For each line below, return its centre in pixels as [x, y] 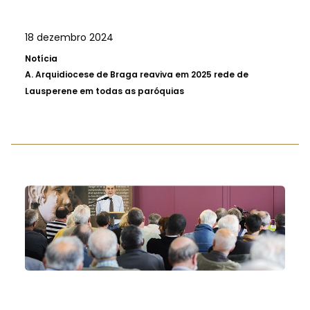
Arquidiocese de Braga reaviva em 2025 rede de [142, 74]
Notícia [41, 58]
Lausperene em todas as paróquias [104, 91]
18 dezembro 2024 [69, 37]
